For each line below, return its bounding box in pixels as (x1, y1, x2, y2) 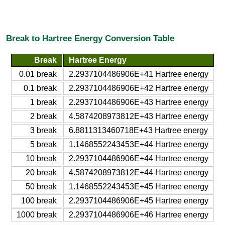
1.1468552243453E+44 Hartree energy (69, 140, 208, 149)
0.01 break (19, 69, 57, 78)
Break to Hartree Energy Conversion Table (6, 33, 174, 44)
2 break (30, 111, 57, 121)
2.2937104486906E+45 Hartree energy (69, 196, 208, 205)
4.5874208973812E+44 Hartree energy (69, 168, 208, 177)
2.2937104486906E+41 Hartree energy (69, 69, 208, 78)
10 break (26, 154, 57, 163)
